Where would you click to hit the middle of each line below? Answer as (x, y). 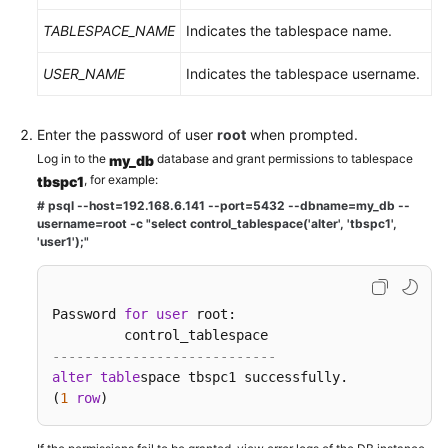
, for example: (121, 179)
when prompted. (302, 134)
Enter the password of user (127, 134)
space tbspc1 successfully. (256, 377)
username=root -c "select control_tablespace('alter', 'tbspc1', (217, 223)
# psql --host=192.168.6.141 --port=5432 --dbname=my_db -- (223, 205)
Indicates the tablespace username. (303, 73)
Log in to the (73, 158)
